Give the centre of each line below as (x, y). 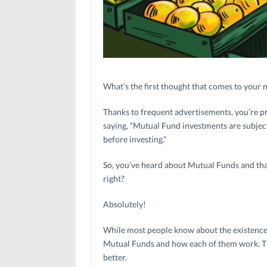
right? (114, 178)
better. (115, 257)
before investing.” (134, 139)
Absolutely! (124, 204)
